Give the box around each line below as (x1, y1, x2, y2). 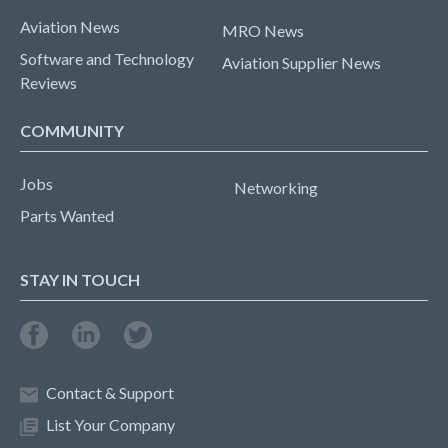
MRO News (222, 21, 304, 40)
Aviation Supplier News (222, 53, 381, 72)
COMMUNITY (20, 121, 124, 140)
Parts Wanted (20, 206, 114, 225)
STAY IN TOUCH (20, 270, 140, 289)
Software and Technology (20, 49, 194, 68)
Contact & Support (46, 383, 174, 402)
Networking (234, 178, 318, 197)
